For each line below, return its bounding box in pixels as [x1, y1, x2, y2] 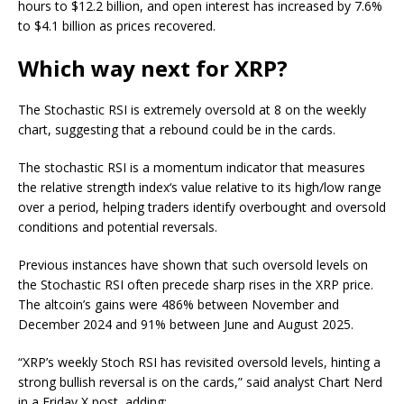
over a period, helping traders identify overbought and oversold [18, 197, 386, 216]
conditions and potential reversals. [18, 217, 217, 235]
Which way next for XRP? [18, 52, 288, 83]
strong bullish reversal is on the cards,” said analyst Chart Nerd [18, 372, 382, 390]
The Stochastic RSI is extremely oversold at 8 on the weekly [18, 100, 366, 118]
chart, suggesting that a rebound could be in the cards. [18, 120, 335, 138]
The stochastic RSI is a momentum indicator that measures [18, 158, 365, 176]
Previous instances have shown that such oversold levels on [18, 255, 368, 273]
